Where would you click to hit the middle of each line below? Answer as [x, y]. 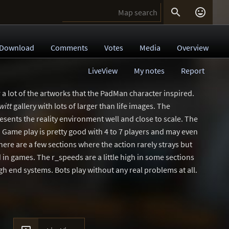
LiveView [103, 71]
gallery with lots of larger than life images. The [91, 106]
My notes [149, 71]
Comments [69, 48]
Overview [193, 48]
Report [193, 71]
